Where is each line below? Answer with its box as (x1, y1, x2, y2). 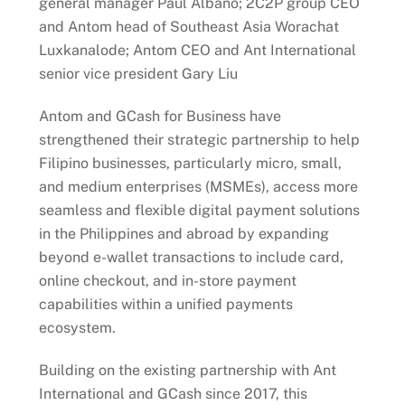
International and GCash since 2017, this (38, 385, 307, 403)
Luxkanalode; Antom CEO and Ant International (38, 42, 356, 60)
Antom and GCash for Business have (38, 108, 281, 126)
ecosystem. (38, 319, 116, 337)
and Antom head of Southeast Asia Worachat (38, 18, 339, 36)
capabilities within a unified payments (38, 296, 293, 314)
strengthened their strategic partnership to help (38, 131, 360, 149)
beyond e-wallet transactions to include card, (38, 249, 344, 267)
